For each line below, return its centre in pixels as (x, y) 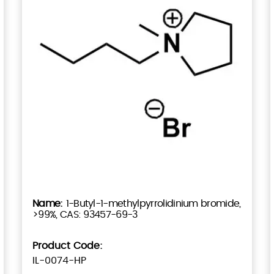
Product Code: (67, 246)
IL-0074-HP (59, 260)
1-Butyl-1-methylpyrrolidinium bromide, (153, 203)
